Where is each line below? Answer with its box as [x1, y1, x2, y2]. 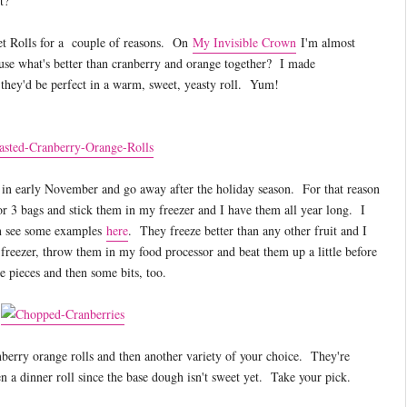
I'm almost [295, 33, 355, 51]
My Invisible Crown [192, 33, 296, 51]
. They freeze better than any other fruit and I [127, 221, 367, 239]
